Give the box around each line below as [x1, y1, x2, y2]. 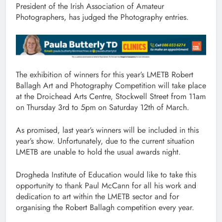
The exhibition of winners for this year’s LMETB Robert [16, 68, 193, 80]
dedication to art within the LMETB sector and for [16, 190, 179, 202]
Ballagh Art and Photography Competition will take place [16, 79, 206, 91]
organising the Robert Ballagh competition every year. [16, 201, 194, 213]
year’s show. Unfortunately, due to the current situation [16, 135, 194, 147]
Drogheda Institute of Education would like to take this [16, 168, 196, 180]
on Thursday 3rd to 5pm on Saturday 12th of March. [16, 101, 189, 113]
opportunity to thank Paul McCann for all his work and [16, 179, 196, 191]
